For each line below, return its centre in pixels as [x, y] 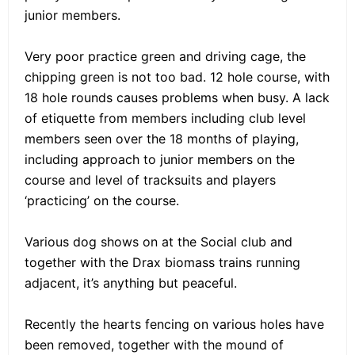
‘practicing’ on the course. [102, 201]
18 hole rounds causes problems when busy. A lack [177, 98]
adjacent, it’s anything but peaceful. [131, 283]
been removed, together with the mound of [154, 345]
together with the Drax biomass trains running [162, 263]
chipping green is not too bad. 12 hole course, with [177, 77]
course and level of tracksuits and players [150, 180]
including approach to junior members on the [160, 160]
